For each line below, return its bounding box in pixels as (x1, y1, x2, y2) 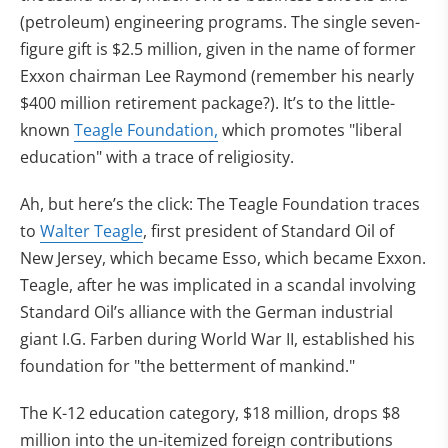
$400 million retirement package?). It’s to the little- (20, 92, 395, 114)
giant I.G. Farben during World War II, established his (20, 328, 415, 350)
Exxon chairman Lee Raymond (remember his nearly (20, 65, 414, 87)
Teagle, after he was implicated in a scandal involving (20, 274, 416, 296)
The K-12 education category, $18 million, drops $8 (20, 402, 400, 424)
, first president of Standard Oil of (143, 220, 394, 242)
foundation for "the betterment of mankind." (20, 355, 355, 377)
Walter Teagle (40, 220, 143, 242)
